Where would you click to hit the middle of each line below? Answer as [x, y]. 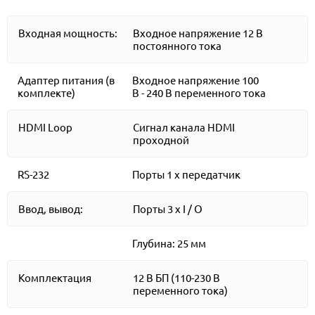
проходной [161, 140]
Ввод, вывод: [51, 209]
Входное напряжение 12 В [198, 33]
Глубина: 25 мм [169, 243]
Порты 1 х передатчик [187, 174]
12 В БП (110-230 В [176, 278]
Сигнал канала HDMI [184, 127]
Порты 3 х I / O [167, 209]
